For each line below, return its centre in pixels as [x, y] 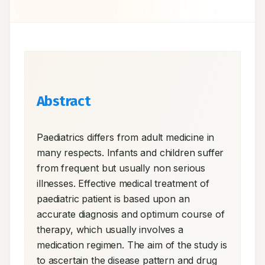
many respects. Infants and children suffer [130, 153]
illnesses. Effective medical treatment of [123, 183]
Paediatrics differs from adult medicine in [126, 137]
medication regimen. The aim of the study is [132, 245]
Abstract [64, 101]
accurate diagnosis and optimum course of [131, 214]
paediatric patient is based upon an [113, 199]
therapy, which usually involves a [110, 230]
